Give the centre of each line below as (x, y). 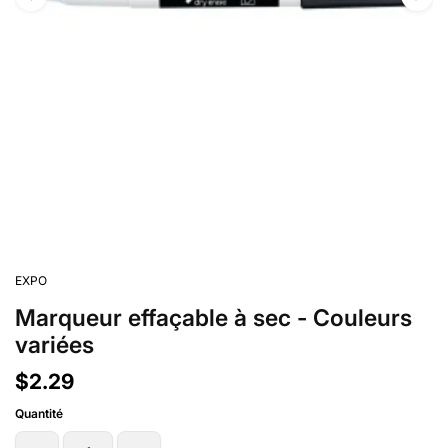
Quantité (39, 414)
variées (54, 345)
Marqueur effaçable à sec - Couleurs (213, 318)
